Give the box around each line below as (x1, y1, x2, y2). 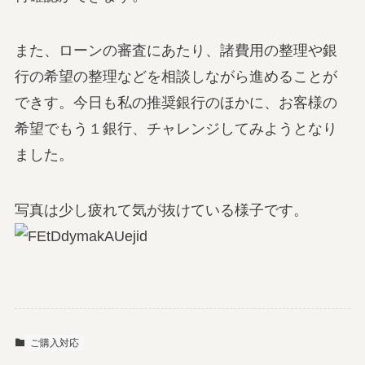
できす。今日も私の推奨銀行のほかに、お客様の (14, 95, 337, 112)
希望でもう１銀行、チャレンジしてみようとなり (14, 121, 337, 138)
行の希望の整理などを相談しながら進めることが (14, 68, 337, 86)
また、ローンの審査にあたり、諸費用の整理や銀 (14, 42, 337, 59)
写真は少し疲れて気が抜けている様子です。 (14, 202, 308, 219)
